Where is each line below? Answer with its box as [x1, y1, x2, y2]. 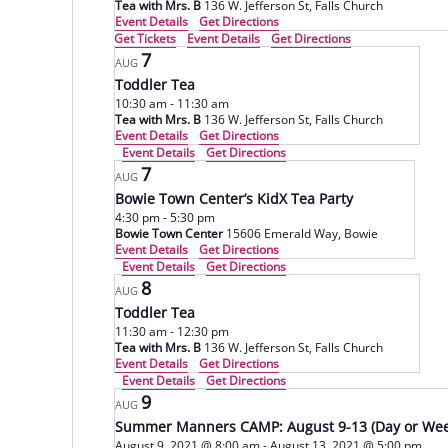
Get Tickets [114, 30, 176, 47]
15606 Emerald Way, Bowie [344, 225, 378, 242]
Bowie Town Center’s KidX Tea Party [115, 189, 353, 208]
